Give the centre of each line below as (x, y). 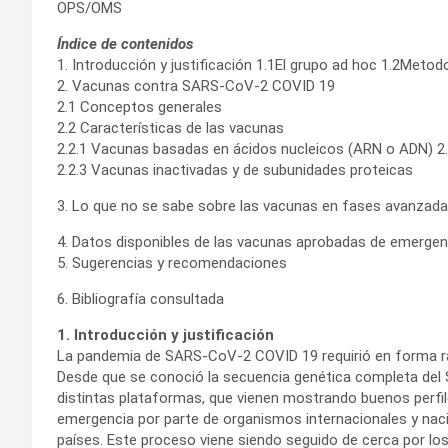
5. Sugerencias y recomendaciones (172, 263)
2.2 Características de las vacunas (170, 128)
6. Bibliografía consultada (140, 299)
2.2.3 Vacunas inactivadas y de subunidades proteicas (235, 170)
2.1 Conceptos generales (139, 107)
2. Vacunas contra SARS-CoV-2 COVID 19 (196, 86)
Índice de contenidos (125, 44)
